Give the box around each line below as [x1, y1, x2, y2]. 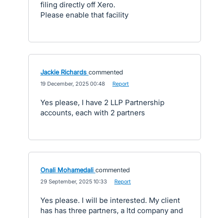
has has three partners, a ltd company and [40, 206, 183, 215]
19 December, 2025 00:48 [40, 80, 105, 87]
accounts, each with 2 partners [40, 108, 145, 117]
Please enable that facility [40, 10, 128, 19]
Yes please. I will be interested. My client [40, 196, 180, 205]
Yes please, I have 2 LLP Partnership [40, 98, 164, 107]
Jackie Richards [40, 68, 87, 76]
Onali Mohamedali [40, 166, 93, 174]
